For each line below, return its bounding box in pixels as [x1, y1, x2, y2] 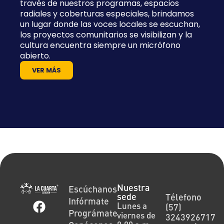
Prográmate [68, 207, 117, 218]
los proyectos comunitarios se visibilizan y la [20, 28, 192, 40]
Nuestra [117, 181, 150, 193]
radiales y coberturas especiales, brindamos [20, 7, 194, 19]
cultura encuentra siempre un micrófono [20, 39, 180, 51]
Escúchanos [68, 183, 117, 194]
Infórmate [68, 195, 109, 206]
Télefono [165, 191, 207, 202]
